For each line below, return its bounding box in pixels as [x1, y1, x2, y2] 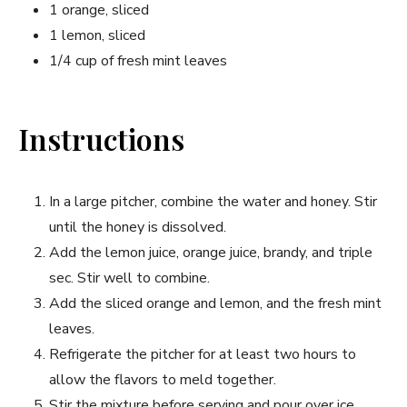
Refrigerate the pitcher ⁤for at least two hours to [49, 343, 356, 364]
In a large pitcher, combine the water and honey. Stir [49, 191, 377, 212]
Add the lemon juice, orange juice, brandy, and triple [49, 242, 372, 263]
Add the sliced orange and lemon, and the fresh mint [49, 293, 382, 313]
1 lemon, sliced [49, 25, 145, 45]
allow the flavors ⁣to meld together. [49, 369, 276, 390]
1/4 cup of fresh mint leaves [49, 50, 227, 71]
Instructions [18, 118, 184, 158]
